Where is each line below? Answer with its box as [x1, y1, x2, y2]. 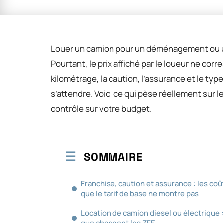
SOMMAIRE [84, 149, 143, 164]
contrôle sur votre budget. [51, 102, 152, 114]
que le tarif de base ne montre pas [81, 188, 199, 199]
